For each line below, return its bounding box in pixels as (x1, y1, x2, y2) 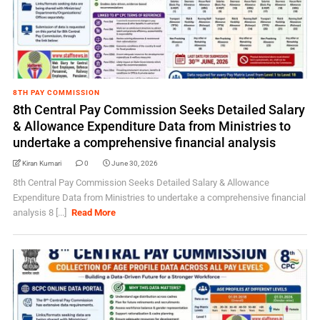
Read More (71, 207, 116, 218)
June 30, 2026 (111, 159, 158, 167)
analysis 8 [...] (12, 207, 69, 218)
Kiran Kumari (21, 159, 61, 167)
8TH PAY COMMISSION (12, 89, 100, 96)
